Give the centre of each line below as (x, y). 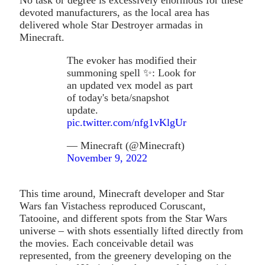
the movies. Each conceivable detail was (106, 243)
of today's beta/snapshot (118, 97)
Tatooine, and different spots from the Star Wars (123, 218)
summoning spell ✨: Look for (131, 72)
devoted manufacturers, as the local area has (114, 12)
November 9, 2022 (107, 158)
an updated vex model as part (130, 85)
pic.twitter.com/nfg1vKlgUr (127, 122)
